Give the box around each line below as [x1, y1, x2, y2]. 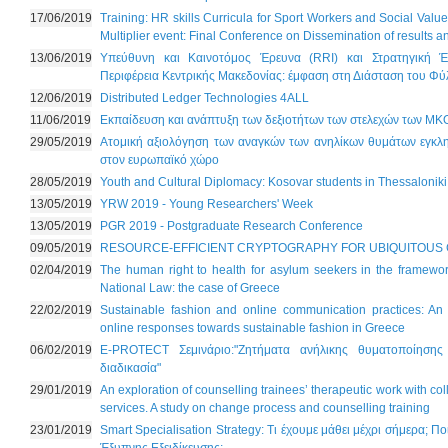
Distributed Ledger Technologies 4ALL [100, 91, 309, 105]
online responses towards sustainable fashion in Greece [100, 321, 405, 335]
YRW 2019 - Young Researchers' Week [100, 197, 313, 211]
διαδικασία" [100, 361, 161, 375]
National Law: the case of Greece [100, 281, 280, 295]
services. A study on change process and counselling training [100, 401, 430, 415]
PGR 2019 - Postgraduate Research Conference [100, 219, 363, 233]
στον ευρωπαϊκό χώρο [100, 153, 219, 167]
